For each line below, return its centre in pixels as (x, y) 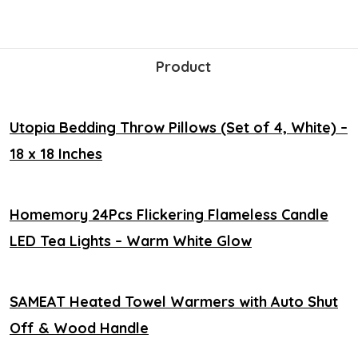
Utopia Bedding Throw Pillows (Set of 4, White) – (179, 127)
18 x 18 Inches (56, 153)
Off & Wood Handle (79, 328)
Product (183, 66)
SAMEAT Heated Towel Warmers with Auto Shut (174, 301)
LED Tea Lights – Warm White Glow (131, 241)
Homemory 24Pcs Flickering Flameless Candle (169, 214)
